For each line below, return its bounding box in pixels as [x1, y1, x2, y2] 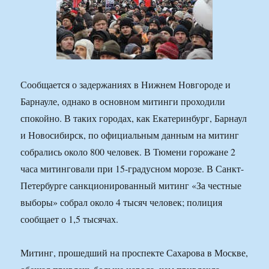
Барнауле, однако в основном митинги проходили [20, 95, 226, 108]
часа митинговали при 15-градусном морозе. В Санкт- [20, 162, 244, 175]
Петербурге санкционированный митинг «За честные [20, 179, 242, 192]
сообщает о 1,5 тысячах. [20, 213, 119, 226]
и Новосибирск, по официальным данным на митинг [20, 128, 240, 142]
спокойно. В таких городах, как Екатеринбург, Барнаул [20, 112, 247, 125]
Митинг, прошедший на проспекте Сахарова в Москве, [20, 246, 249, 259]
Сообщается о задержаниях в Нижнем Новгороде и [20, 78, 231, 91]
